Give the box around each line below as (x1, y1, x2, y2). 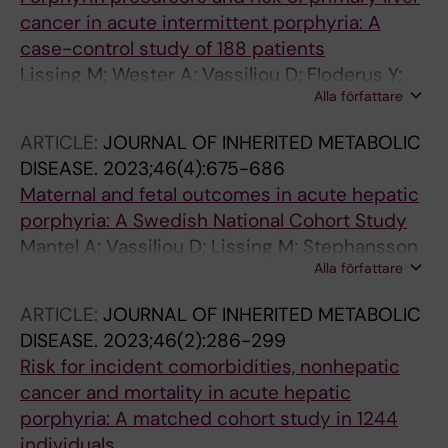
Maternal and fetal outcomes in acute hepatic (20, 182, 419, 207)
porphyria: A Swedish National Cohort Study (20, 208, 407, 233)
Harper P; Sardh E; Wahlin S (20, 88, 255, 113)
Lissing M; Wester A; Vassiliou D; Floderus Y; (20, 62, 402, 87)
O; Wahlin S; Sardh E (20, 260, 194, 285)
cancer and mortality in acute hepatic (20, 380, 351, 405)
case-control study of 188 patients (20, 36, 325, 61)
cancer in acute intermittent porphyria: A (20, 10, 381, 35)
